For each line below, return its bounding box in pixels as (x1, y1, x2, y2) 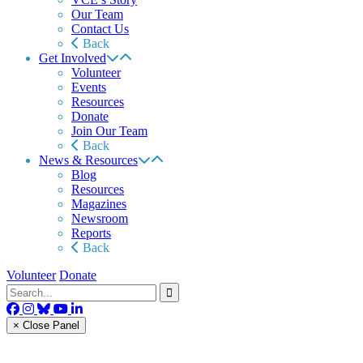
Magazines (71, 197, 126, 211)
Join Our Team (71, 124, 147, 138)
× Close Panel (13, 319, 79, 331)
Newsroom (71, 211, 128, 225)
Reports (71, 226, 111, 240)
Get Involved (39, 51, 106, 65)
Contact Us (71, 22, 129, 36)
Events (71, 80, 106, 94)
